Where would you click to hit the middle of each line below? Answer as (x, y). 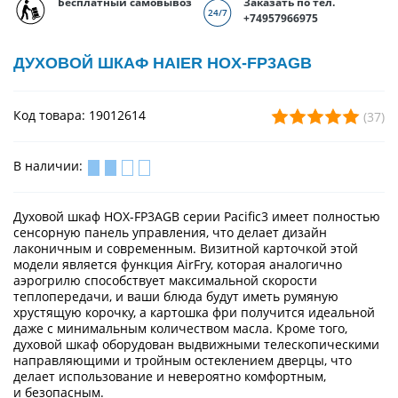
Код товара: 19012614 (80, 115)
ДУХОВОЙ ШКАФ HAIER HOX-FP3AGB (163, 64)
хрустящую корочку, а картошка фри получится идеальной (194, 312)
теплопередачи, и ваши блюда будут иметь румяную (176, 296)
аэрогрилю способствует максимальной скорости (165, 280)
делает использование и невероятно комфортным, (170, 376)
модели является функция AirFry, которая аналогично (178, 264)
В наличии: (50, 166)
